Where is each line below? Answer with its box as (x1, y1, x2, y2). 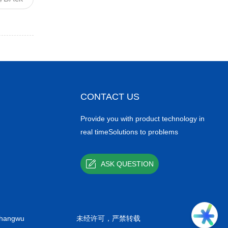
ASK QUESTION (100, 160, 154, 168)
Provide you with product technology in (80, 115, 205, 123)
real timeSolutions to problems (80, 128, 178, 136)
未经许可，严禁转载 (76, 214, 140, 223)
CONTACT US (80, 92, 139, 102)
